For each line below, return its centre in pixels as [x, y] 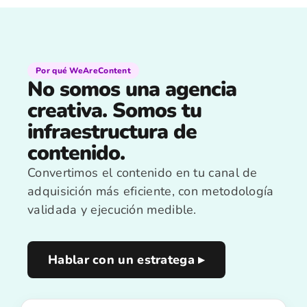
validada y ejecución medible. [112, 210]
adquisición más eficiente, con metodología [151, 191]
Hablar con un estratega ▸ [126, 260]
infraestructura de [112, 132]
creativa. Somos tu [114, 111]
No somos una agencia [132, 89]
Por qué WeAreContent [83, 71]
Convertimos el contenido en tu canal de [143, 173]
